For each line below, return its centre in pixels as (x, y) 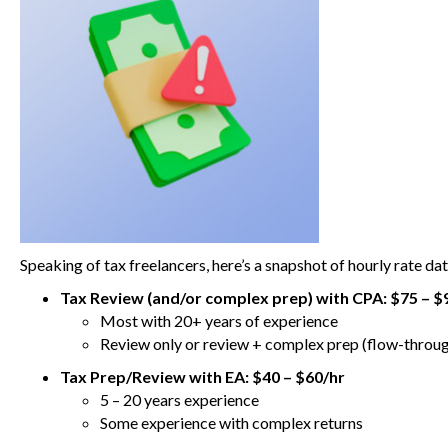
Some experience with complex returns (231, 423)
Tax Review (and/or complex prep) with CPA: (223, 298)
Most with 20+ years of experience (219, 321)
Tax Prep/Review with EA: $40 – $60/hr (202, 377)
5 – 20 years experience (179, 400)
